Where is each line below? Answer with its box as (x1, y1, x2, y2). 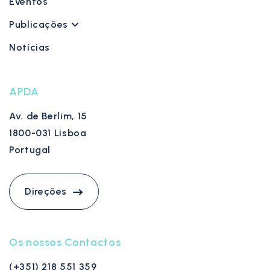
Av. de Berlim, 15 (9, 110, 87, 122)
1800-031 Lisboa (9, 127, 87, 139)
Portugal (9, 144, 51, 155)
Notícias (9, 42, 51, 53)
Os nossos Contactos (9, 236, 121, 249)
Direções (25, 186, 67, 197)
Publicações (9, 19, 69, 30)
